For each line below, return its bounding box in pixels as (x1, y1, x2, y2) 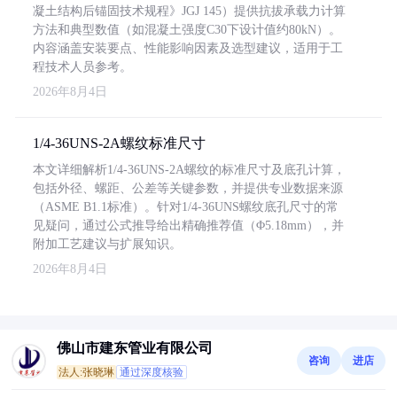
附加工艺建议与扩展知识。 (33, 237, 182, 251)
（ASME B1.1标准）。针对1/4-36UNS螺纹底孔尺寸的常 (33, 200, 339, 214)
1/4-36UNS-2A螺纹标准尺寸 (33, 136, 206, 151)
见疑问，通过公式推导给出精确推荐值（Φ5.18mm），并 (33, 219, 344, 232)
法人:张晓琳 (58, 366, 114, 378)
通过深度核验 (120, 366, 183, 378)
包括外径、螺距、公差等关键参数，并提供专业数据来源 (33, 182, 343, 195)
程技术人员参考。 (33, 60, 132, 74)
